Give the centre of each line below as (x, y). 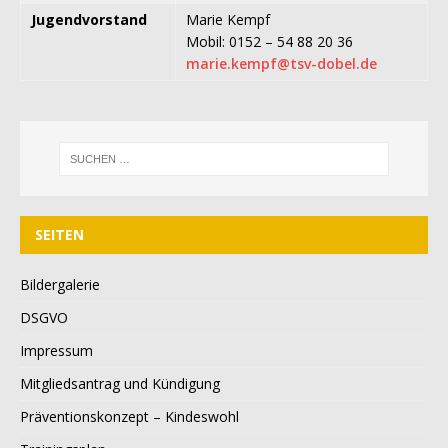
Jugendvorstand (89, 20)
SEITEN (59, 235)
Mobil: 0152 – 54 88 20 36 (269, 42)
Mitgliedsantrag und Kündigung (120, 384)
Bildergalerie (60, 285)
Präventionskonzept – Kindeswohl (129, 417)
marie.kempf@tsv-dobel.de (281, 64)
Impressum (56, 351)
